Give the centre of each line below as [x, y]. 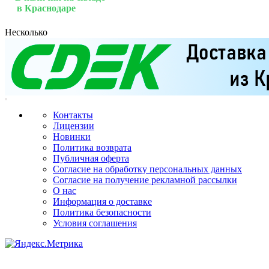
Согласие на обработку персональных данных [147, 169]
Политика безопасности [102, 212]
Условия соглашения [95, 223]
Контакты [73, 115]
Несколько [26, 32]
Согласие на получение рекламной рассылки [145, 180]
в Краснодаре [40, 8]
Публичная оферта [91, 158]
